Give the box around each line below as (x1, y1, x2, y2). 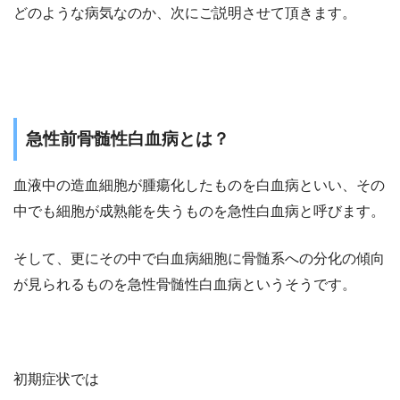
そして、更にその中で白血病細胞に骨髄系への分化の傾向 (13, 250, 385, 266)
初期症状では (13, 371, 99, 387)
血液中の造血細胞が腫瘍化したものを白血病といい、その (13, 177, 385, 193)
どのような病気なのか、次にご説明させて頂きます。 (13, 4, 356, 21)
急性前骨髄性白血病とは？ (26, 129, 229, 148)
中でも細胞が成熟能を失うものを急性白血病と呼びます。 (13, 203, 385, 219)
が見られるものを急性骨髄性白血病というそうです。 (13, 276, 356, 292)
